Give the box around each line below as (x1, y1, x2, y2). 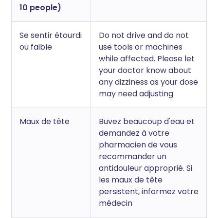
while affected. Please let (99, 53, 195, 64)
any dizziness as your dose (99, 76, 198, 88)
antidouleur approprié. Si (99, 163, 192, 174)
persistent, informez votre (99, 186, 199, 197)
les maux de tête (99, 174, 163, 185)
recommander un (99, 151, 166, 162)
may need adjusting (99, 88, 173, 99)
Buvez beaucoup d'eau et (99, 116, 195, 127)
